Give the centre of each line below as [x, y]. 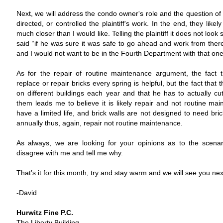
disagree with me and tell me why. [70, 153]
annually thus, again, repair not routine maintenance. [100, 123]
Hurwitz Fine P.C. [45, 213]
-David [29, 193]
